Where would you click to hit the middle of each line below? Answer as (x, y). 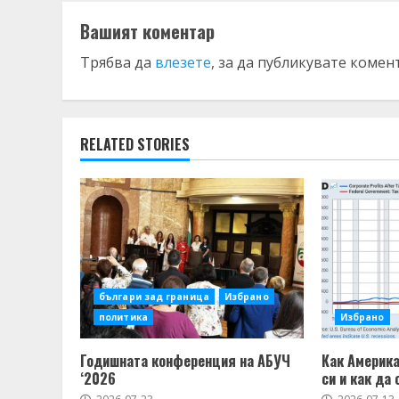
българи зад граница (154, 296)
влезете (183, 62)
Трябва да (118, 62)
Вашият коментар (147, 31)
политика (123, 317)
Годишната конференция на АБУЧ (185, 360)
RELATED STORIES (135, 144)
